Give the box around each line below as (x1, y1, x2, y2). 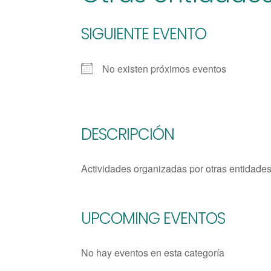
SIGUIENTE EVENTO (81, 23, 207, 45)
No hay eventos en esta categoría (81, 246, 225, 260)
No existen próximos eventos (102, 62, 227, 76)
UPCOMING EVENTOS (81, 207, 226, 229)
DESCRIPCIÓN (81, 123, 175, 145)
